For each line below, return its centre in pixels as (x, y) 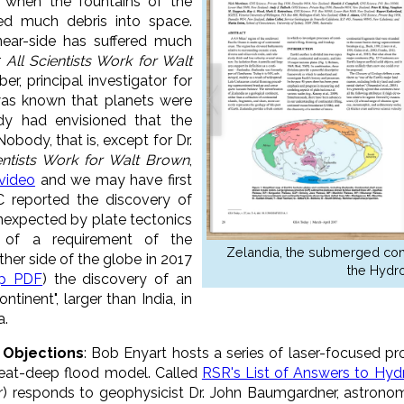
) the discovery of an (117, 279)
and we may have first (113, 179)
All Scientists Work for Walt (99, 60)
